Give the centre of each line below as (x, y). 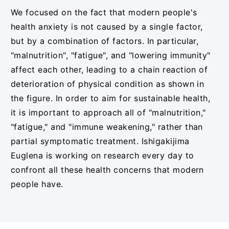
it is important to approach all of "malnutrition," (108, 113)
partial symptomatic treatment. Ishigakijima (100, 141)
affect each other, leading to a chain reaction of (109, 70)
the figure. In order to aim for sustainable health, (110, 98)
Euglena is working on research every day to (102, 156)
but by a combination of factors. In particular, (105, 41)
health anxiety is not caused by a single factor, (107, 27)
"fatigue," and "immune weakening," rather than (107, 127)
